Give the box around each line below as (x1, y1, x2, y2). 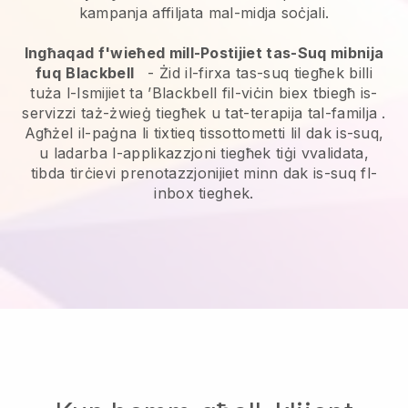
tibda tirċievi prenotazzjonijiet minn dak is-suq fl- (30, 163, 378, 182)
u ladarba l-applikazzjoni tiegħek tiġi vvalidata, (39, 143, 369, 162)
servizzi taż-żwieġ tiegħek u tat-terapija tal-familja (22, 103, 378, 122)
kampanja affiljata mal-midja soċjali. (78, 3, 330, 22)
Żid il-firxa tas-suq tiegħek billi (158, 63, 372, 82)
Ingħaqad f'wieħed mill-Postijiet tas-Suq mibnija (24, 43, 384, 62)
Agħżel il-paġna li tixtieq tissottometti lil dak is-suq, (24, 123, 384, 142)
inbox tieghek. (154, 183, 254, 202)
